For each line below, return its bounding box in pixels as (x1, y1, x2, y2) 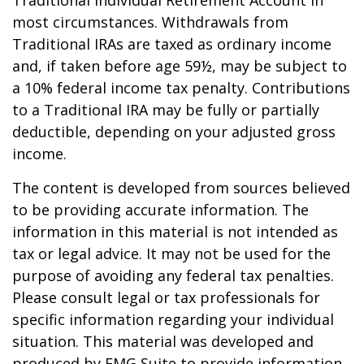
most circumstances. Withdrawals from (12, 11, 288, 32)
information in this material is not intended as (12, 221, 338, 241)
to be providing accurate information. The (12, 199, 309, 219)
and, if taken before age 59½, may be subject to (12, 55, 347, 76)
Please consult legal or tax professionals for (12, 287, 320, 307)
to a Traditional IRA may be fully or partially (12, 99, 319, 119)
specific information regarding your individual (12, 309, 334, 329)
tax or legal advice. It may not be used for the (12, 243, 331, 263)
